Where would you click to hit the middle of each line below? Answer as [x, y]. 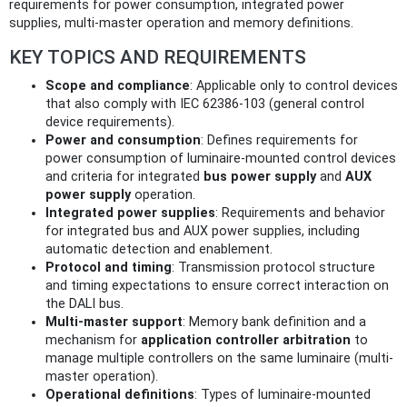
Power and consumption [123, 141]
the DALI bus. [84, 304]
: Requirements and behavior [300, 213]
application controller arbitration [246, 341]
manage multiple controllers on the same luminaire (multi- [219, 359]
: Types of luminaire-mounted [283, 395]
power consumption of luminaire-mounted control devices [221, 159]
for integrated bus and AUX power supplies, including [203, 232]
